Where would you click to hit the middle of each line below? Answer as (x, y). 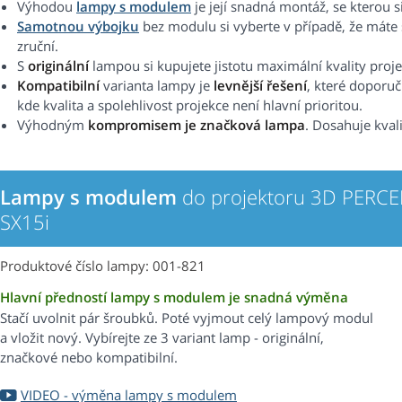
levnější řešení (260, 86)
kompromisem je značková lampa (197, 125)
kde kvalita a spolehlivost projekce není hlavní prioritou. (190, 105)
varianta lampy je (157, 86)
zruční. (38, 46)
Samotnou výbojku (78, 26)
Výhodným (52, 125)
